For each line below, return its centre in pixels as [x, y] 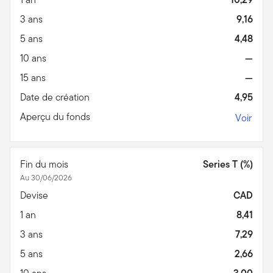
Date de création [56, 97]
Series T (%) [228, 164]
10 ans [34, 58]
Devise [35, 195]
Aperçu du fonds [56, 116]
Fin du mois [45, 164]
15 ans [34, 77]
